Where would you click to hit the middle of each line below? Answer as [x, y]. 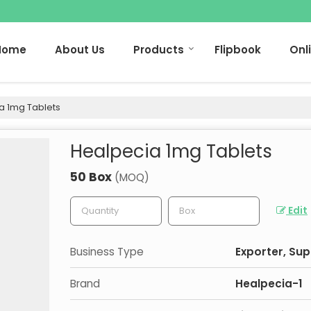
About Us [80, 49]
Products [159, 49]
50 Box [92, 177]
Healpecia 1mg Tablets [171, 151]
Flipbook [238, 49]
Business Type [107, 251]
